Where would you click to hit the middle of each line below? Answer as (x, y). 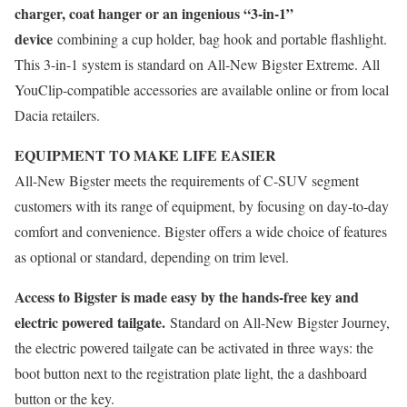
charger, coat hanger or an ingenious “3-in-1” (154, 13)
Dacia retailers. (57, 114)
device (34, 38)
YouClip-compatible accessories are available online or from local (202, 89)
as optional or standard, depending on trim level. (152, 256)
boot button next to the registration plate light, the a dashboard (191, 372)
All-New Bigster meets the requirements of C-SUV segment (187, 180)
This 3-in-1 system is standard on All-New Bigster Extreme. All (197, 64)
